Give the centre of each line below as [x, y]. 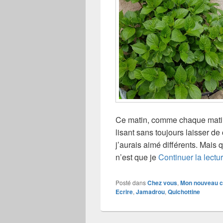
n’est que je [137, 157]
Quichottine [184, 191]
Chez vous [162, 182]
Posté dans [131, 182]
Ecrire [124, 191]
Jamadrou [150, 191]
